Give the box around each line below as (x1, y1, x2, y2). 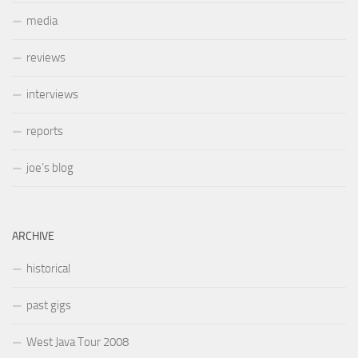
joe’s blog (26, 161, 74, 176)
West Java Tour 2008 (26, 335, 129, 350)
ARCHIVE (12, 229, 54, 244)
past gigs (26, 298, 71, 313)
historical (26, 261, 70, 276)
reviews (26, 50, 66, 66)
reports (26, 124, 63, 139)
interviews (26, 87, 78, 102)
